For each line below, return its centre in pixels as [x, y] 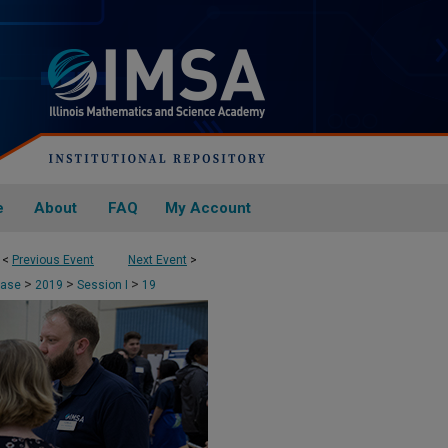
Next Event [157, 260]
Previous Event [53, 260]
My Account [208, 208]
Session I [104, 285]
